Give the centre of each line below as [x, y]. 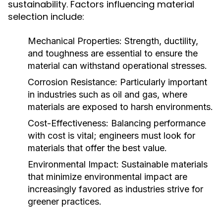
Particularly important [162, 82]
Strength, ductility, [160, 41]
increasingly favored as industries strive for [115, 189]
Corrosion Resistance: [73, 82]
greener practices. [65, 201]
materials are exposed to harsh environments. [120, 107]
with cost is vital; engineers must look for [111, 136]
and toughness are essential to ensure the [113, 53]
